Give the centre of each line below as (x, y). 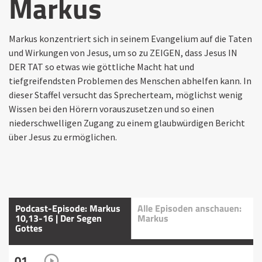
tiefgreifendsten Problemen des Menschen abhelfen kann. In (130, 80)
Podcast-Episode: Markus (68, 208)
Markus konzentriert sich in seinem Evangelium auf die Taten (130, 38)
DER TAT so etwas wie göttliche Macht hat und (101, 66)
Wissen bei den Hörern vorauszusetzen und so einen (111, 108)
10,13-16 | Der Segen (58, 218)
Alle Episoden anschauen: (189, 208)
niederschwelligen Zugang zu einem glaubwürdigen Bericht (127, 123)
